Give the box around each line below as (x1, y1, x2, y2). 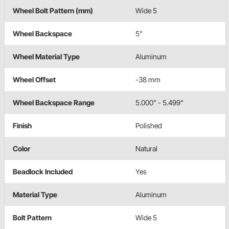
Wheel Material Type (13, 52, 80, 61)
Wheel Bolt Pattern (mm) (13, 6, 93, 15)
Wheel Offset (13, 75, 56, 84)
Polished (135, 121, 162, 130)
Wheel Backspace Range (13, 98, 95, 107)
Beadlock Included (13, 167, 73, 176)
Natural (135, 144, 157, 153)
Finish (13, 121, 32, 130)
